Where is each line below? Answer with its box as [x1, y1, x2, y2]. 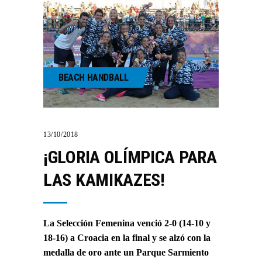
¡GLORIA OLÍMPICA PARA [43, 146, 217, 167]
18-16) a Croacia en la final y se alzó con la [43, 232, 211, 243]
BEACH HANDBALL [58, 71, 129, 83]
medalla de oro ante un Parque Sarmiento [43, 247, 209, 257]
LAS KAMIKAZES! [43, 169, 165, 190]
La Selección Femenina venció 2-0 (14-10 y [43, 218, 211, 228]
